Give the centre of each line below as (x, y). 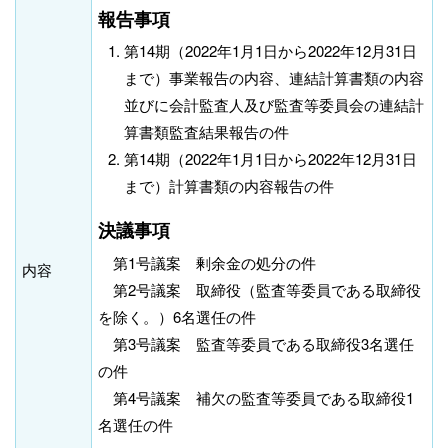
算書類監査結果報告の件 (207, 132)
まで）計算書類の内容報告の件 (229, 186)
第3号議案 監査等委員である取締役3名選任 (256, 343)
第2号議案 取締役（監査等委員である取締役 (259, 289)
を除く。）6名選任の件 (177, 316)
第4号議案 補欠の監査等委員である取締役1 (256, 397)
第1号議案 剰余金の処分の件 (207, 262)
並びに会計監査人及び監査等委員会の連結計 (274, 105)
